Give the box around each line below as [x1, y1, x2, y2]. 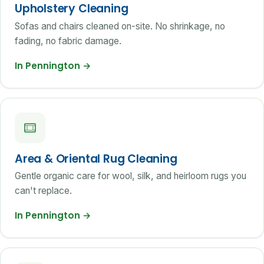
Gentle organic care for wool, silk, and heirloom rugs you [15, 170, 246, 181]
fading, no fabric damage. [15, 35, 121, 47]
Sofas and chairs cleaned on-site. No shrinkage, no [15, 20, 225, 32]
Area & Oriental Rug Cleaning [15, 150, 177, 167]
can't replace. [15, 184, 72, 196]
